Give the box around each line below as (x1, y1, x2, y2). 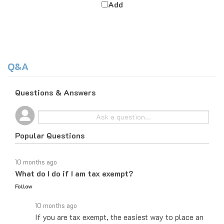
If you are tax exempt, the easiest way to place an (35, 199, 203, 210)
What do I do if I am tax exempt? (15, 156, 133, 167)
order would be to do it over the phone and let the (35, 211, 203, 222)
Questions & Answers (15, 78, 96, 89)
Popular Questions (15, 118, 85, 129)
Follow (15, 170, 32, 178)
